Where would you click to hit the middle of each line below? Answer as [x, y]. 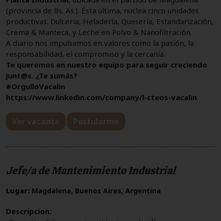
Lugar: [18, 190]
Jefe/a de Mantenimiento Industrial [91, 170]
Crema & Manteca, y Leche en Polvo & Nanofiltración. [99, 32]
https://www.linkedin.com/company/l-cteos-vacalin [101, 97]
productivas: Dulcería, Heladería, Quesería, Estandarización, [110, 21]
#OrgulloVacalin [36, 86]
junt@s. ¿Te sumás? [42, 75]
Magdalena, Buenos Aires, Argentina [95, 190]
